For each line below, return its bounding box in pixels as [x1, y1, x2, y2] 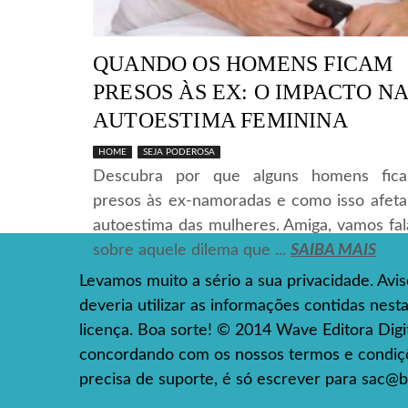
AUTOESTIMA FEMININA [93, 107, 348, 132]
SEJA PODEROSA [143, 147, 215, 157]
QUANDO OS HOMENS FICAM [93, 51, 393, 76]
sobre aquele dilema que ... [93, 241, 291, 259]
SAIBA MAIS [291, 241, 376, 259]
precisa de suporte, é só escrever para [79, 371, 362, 388]
